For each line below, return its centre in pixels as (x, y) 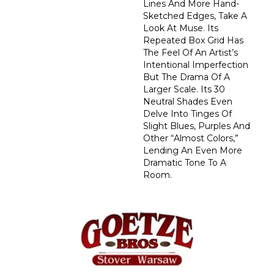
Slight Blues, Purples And (197, 126)
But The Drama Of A (187, 77)
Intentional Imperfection (196, 65)
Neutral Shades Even (188, 101)
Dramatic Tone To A (185, 162)
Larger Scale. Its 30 (184, 89)
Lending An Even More (193, 150)
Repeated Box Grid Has (193, 40)
